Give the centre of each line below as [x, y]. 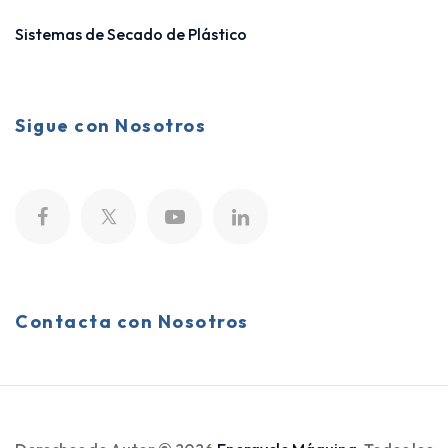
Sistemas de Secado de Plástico [131, 34]
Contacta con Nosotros [132, 321]
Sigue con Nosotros [110, 125]
